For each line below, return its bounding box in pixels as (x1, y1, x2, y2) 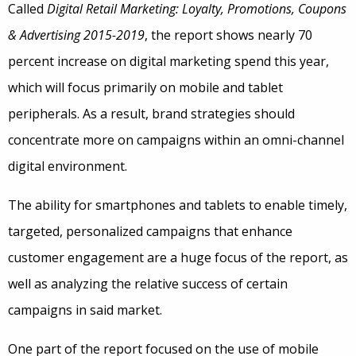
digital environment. (8, 157, 127, 175)
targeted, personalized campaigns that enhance (8, 222, 292, 240)
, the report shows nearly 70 (145, 26, 312, 44)
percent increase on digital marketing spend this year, (8, 52, 329, 70)
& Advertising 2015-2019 (8, 26, 145, 44)
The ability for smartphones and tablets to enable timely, (8, 196, 347, 214)
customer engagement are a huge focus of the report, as (8, 249, 348, 266)
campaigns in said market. (8, 301, 162, 319)
